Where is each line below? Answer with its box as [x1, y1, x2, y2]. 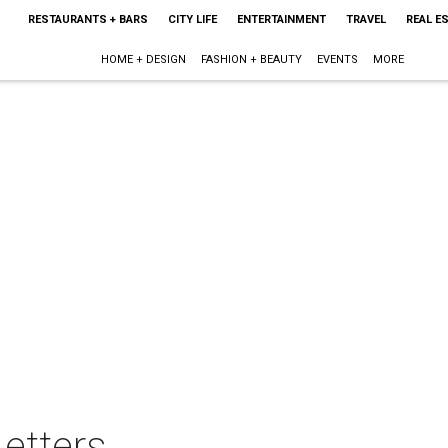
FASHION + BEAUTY [201, 53, 303, 66]
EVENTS [317, 53, 359, 66]
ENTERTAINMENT [236, 13, 326, 26]
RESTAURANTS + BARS [27, 13, 148, 26]
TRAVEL [345, 13, 386, 26]
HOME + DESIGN [101, 53, 187, 66]
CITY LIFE [167, 13, 217, 26]
